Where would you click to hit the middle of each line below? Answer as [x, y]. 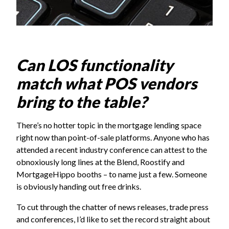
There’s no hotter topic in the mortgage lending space [109, 125]
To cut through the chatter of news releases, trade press [112, 207]
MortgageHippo [46, 174]
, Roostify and [161, 162]
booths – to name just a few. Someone [141, 174]
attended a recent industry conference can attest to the [112, 150]
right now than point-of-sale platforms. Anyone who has [113, 138]
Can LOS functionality [95, 65]
